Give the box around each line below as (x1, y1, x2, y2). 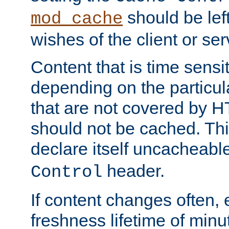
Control (31, 163, 102, 182)
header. (102, 161, 165, 181)
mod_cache (31, 9, 123, 29)
